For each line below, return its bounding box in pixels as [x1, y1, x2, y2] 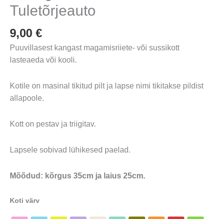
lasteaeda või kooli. [10, 56, 77, 65]
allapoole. [10, 94, 44, 103]
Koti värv [10, 197, 40, 205]
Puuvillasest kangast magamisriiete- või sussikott [10, 44, 179, 52]
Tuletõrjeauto [10, 2, 96, 19]
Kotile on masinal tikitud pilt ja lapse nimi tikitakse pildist [10, 82, 203, 90]
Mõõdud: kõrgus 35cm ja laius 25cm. [10, 172, 145, 180]
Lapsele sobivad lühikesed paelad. [10, 146, 131, 154]
